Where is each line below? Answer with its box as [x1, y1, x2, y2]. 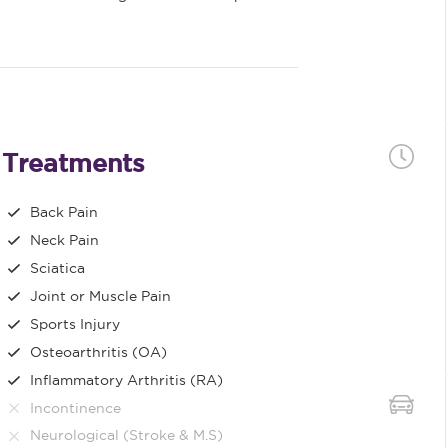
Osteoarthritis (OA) [30, 343, 168, 360]
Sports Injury [30, 315, 121, 332]
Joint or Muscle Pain [30, 287, 172, 304]
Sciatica [30, 260, 86, 276]
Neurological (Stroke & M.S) [30, 427, 224, 444]
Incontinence [30, 399, 122, 416]
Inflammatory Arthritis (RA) [30, 371, 224, 388]
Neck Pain [30, 232, 100, 249]
